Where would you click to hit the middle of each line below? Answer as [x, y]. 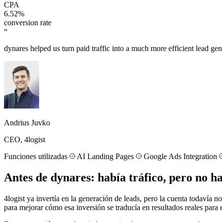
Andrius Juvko [27, 123]
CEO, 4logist [25, 140]
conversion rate [28, 23]
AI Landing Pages [106, 157]
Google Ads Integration [180, 157]
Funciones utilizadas [36, 157]
